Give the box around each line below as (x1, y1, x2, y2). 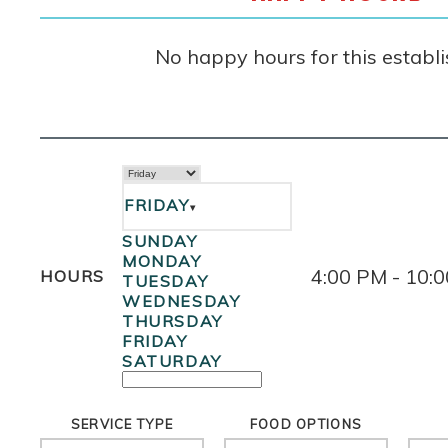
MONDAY (122, 250, 202, 271)
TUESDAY (122, 270, 209, 291)
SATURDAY (122, 350, 222, 371)
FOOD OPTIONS (249, 415, 363, 432)
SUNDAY (122, 230, 198, 251)
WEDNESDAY (122, 290, 241, 311)
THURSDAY (122, 310, 223, 331)
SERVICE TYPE (70, 415, 174, 432)
